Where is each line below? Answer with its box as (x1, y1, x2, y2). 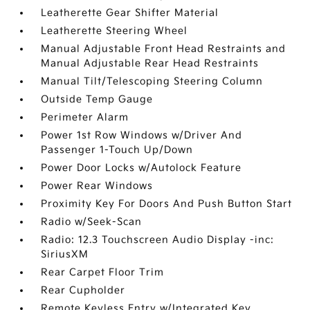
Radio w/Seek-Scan (41, 216, 143, 228)
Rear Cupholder (41, 284, 126, 296)
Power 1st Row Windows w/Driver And (41, 129, 243, 141)
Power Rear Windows (41, 180, 154, 192)
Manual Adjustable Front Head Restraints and (41, 43, 286, 55)
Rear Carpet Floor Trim (41, 266, 165, 278)
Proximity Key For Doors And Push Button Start (41, 198, 293, 210)
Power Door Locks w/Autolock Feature (41, 162, 242, 174)
